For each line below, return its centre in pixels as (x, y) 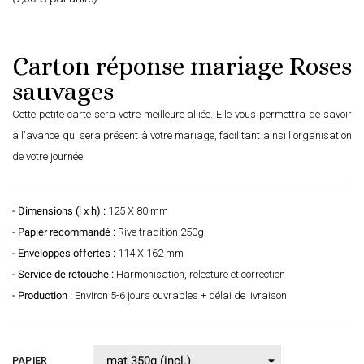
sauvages (63, 92)
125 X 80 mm (137, 211)
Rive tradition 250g (160, 232)
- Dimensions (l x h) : (59, 211)
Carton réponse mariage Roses (182, 67)
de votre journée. (49, 157)
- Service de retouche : (63, 275)
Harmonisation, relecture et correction (199, 275)
